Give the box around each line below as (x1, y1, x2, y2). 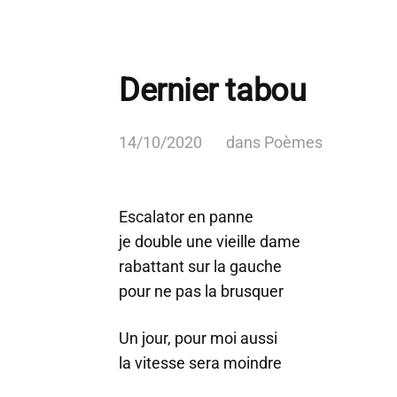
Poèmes (264, 133, 323, 152)
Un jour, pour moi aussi (119, 329, 277, 347)
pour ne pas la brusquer (119, 282, 284, 300)
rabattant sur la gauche (119, 257, 282, 276)
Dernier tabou (119, 72, 307, 109)
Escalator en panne (119, 207, 253, 226)
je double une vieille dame (119, 232, 300, 251)
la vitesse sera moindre (119, 354, 282, 372)
